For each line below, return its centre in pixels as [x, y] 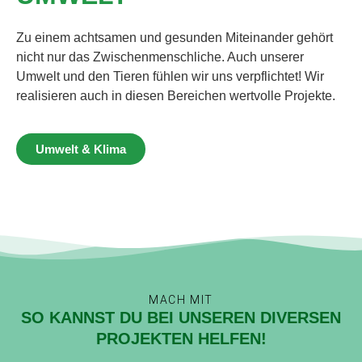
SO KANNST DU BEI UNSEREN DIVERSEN [181, 318]
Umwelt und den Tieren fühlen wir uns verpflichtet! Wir [170, 76]
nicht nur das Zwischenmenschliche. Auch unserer [160, 57]
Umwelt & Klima [81, 149]
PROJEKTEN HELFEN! [181, 339]
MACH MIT [181, 300]
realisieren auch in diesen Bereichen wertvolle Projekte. [176, 95]
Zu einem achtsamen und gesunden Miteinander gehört [175, 37]
